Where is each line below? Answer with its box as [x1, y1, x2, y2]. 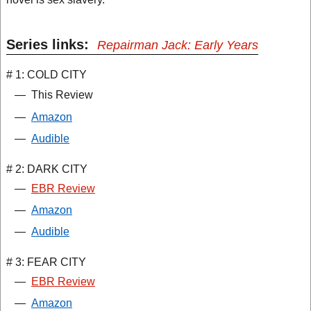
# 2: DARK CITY [6, 163, 87, 175]
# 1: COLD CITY [6, 69, 87, 81]
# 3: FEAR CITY [6, 256, 86, 268]
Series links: [6, 37, 97, 52]
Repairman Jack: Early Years [97, 38, 258, 52]
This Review [31, 89, 93, 101]
